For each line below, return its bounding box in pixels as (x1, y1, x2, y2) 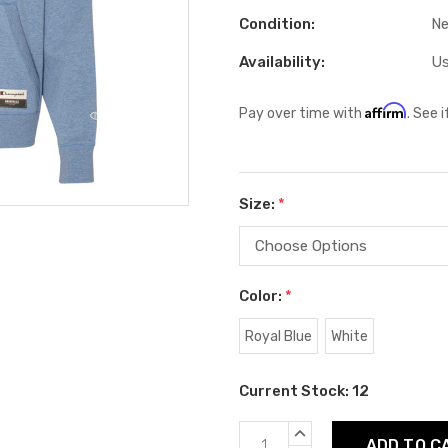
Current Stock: (239, 381, 352, 400)
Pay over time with (239, 105, 365, 122)
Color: (239, 286, 285, 305)
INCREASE (300, 424, 351, 437)
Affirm (365, 102, 407, 119)
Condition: (239, 15, 315, 33)
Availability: (239, 53, 325, 71)
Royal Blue (244, 327, 312, 345)
